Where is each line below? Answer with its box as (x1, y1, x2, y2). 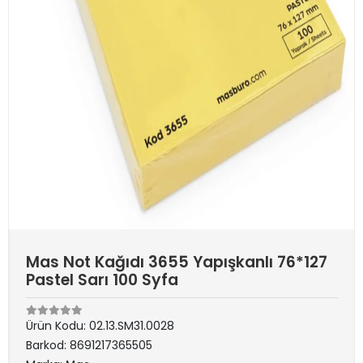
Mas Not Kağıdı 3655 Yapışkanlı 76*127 (26, 251, 327, 273)
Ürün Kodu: (26, 318, 89, 334)
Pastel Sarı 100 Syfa (26, 269, 178, 291)
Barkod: (26, 337, 70, 353)
